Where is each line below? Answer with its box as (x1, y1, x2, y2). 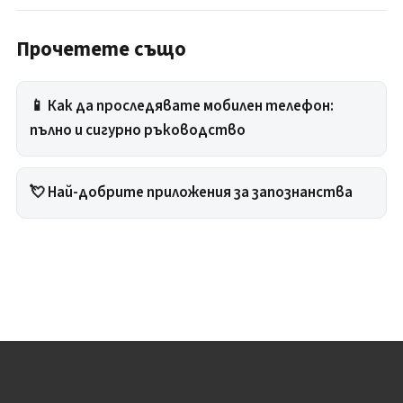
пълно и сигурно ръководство (30, 119, 246, 141)
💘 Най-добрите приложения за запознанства (30, 181, 353, 203)
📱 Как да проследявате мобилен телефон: (30, 94, 334, 117)
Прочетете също (16, 33, 186, 63)
